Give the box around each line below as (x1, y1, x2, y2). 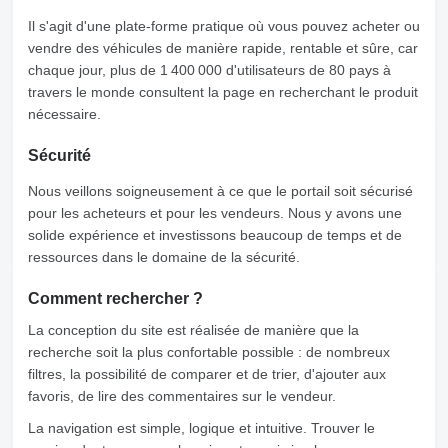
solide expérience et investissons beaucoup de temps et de (28, 227, 402, 243)
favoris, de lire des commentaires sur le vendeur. (28, 388, 336, 404)
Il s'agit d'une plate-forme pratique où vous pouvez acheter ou (28, 18, 420, 34)
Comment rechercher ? (28, 290, 203, 307)
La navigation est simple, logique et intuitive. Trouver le (28, 420, 375, 436)
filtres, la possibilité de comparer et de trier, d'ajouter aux (28, 366, 386, 382)
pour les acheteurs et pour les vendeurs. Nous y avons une (28, 205, 402, 221)
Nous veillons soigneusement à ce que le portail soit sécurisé (28, 183, 413, 199)
